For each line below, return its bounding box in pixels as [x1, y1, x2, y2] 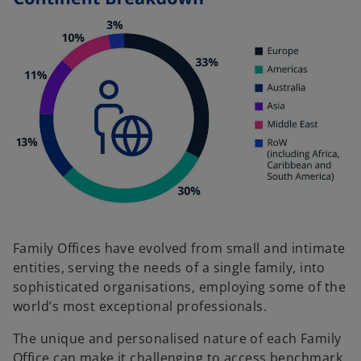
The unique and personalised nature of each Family [13, 330, 342, 348]
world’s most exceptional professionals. [13, 297, 268, 316]
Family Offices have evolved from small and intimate [13, 239, 346, 258]
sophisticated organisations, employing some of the [13, 278, 346, 297]
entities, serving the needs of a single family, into [13, 259, 326, 277]
